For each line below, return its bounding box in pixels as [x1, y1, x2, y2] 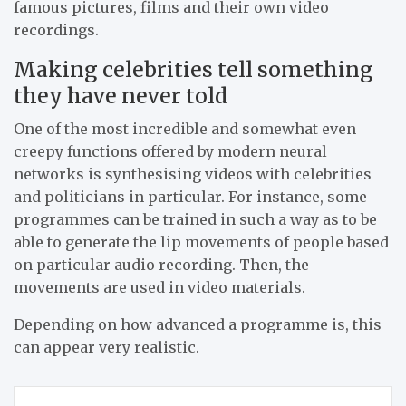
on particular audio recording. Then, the [14, 255, 309, 274]
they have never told [14, 82, 227, 109]
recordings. [14, 20, 99, 39]
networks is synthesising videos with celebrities [14, 164, 372, 183]
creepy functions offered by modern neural [14, 141, 327, 160]
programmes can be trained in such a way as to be [14, 209, 377, 228]
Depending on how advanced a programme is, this [14, 314, 382, 333]
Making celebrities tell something [14, 55, 373, 82]
